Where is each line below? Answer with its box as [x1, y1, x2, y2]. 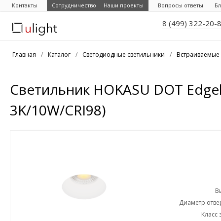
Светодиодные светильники [82, 50, 165, 59]
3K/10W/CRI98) [10, 101, 106, 119]
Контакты [12, 1, 37, 9]
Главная [12, 50, 36, 59]
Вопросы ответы [158, 1, 203, 9]
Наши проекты [104, 1, 144, 9]
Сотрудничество [52, 1, 96, 9]
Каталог [48, 50, 71, 59]
